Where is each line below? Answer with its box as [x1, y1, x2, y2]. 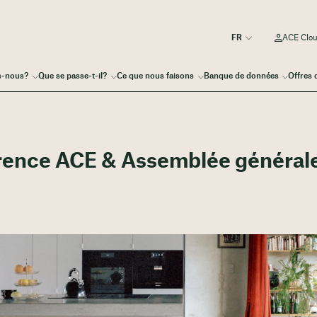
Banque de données [203, 72, 279, 81]
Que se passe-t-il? [38, 72, 108, 81]
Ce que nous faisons [116, 72, 194, 81]
